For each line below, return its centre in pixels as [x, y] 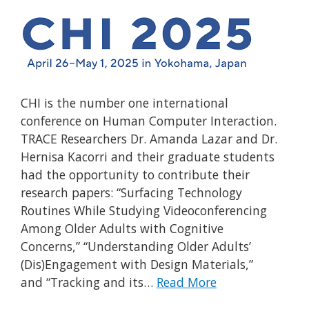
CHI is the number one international [124, 103]
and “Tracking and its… [89, 282]
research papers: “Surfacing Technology [131, 193]
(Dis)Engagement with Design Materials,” [137, 265]
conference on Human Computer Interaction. [149, 121]
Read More [187, 282]
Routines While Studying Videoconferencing [144, 211]
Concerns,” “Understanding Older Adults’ [136, 247]
